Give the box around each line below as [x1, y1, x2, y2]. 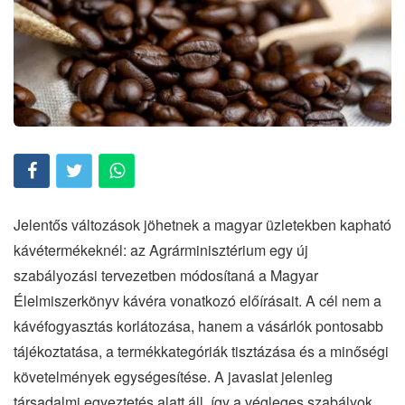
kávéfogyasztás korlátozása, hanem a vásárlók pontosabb [14, 315, 383, 336]
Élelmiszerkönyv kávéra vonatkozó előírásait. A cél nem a [14, 289, 381, 311]
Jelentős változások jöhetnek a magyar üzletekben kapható [14, 213, 391, 235]
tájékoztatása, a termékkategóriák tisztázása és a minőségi [14, 340, 389, 362]
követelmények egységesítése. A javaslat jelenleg [14, 365, 333, 387]
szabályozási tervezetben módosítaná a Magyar [14, 264, 318, 286]
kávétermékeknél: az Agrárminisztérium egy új [14, 239, 308, 260]
